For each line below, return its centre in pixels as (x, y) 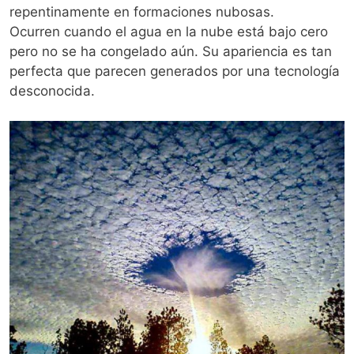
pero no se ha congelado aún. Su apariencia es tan (171, 51)
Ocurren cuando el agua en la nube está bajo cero (169, 31)
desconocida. (52, 90)
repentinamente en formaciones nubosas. (142, 11)
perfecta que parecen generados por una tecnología (175, 71)
